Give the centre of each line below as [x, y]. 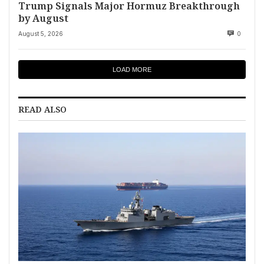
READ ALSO [42, 110]
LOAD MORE [132, 70]
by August [43, 18]
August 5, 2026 [41, 34]
